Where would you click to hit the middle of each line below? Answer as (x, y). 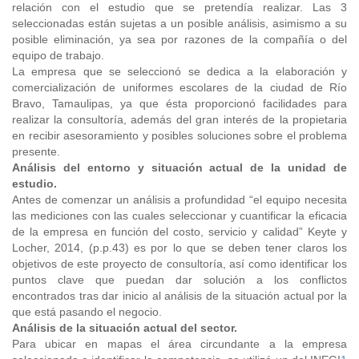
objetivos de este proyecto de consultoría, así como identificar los (179, 264)
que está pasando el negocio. (87, 312)
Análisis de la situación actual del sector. (125, 328)
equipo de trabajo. (58, 55)
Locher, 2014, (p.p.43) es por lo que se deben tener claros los (179, 248)
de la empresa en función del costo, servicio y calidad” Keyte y (179, 232)
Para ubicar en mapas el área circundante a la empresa (179, 344)
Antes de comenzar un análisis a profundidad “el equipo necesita (179, 200)
